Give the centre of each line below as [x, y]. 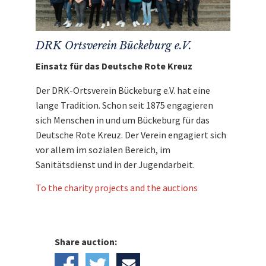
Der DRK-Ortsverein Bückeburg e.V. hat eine [123, 90]
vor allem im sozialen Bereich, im [103, 149]
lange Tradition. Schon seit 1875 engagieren [124, 105]
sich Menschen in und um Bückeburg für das [123, 120]
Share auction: [86, 241]
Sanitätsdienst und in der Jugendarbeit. [115, 164]
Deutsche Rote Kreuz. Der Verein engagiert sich [131, 134]
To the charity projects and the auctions [117, 187]
